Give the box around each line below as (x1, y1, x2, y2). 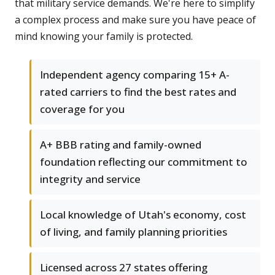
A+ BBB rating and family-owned (40, 137, 201, 152)
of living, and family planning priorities (40, 225, 227, 239)
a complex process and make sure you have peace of (15, 13, 256, 27)
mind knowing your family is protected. (15, 29, 193, 44)
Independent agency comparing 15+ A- (40, 68, 230, 82)
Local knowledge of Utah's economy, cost (40, 207, 246, 222)
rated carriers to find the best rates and (40, 85, 236, 99)
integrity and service (40, 172, 141, 187)
